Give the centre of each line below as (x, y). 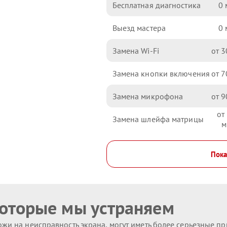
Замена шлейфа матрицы (158, 119)
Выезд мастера (139, 28)
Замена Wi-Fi (136, 50)
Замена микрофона (148, 96)
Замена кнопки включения (161, 73)
